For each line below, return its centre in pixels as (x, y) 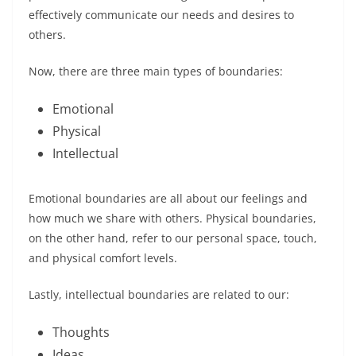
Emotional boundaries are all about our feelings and (168, 198)
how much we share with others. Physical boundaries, (172, 218)
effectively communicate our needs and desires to (161, 15)
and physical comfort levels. (103, 258)
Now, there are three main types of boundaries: (156, 71)
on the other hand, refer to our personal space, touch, (173, 238)
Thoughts (81, 332)
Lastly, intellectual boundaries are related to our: (159, 294)
